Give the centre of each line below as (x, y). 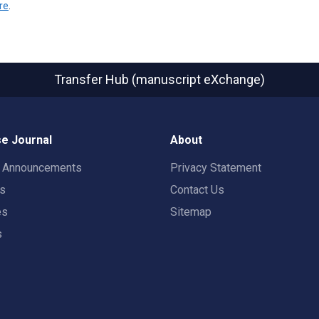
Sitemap (191, 212)
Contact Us (197, 190)
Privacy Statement (216, 168)
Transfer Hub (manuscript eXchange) (159, 79)
